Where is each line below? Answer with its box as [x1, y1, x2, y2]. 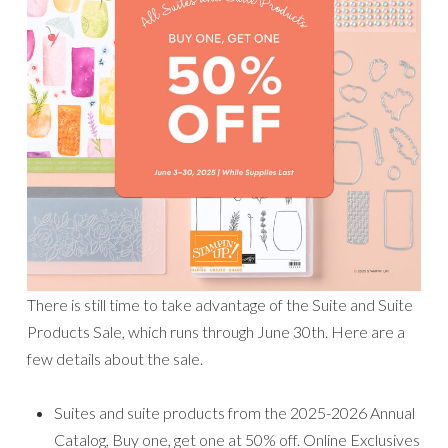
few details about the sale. [27, 348, 203, 368]
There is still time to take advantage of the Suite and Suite [27, 294, 413, 314]
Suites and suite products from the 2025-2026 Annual [54, 402, 415, 422]
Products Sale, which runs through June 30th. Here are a [27, 321, 405, 341]
